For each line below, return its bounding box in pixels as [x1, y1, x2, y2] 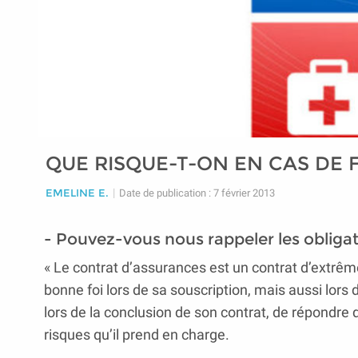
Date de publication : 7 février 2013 [119, 187, 275, 199]
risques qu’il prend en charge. [44, 326, 229, 343]
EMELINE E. [46, 186, 109, 199]
